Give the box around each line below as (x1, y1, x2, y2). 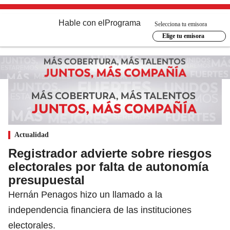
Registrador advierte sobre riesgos (8, 146, 212, 160)
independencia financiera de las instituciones (8, 204, 191, 215)
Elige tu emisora (162, 32, 204, 40)
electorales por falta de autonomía (8, 159, 208, 174)
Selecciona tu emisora (155, 20, 207, 28)
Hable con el (59, 18, 105, 27)
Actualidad (14, 130, 49, 139)
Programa (105, 18, 141, 27)
